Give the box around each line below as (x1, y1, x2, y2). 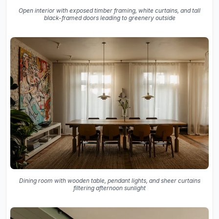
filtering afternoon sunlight (73, 184, 146, 192)
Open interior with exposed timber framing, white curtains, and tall (19, 6, 200, 14)
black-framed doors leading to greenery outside (44, 14, 175, 22)
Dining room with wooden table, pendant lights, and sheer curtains (19, 177, 200, 185)
